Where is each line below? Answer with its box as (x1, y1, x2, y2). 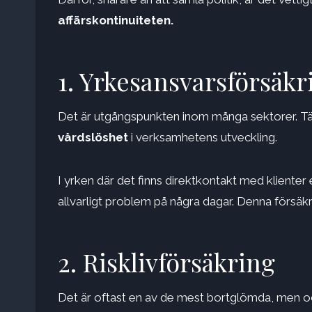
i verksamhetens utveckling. (128, 130, 277, 145)
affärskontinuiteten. (58, 13, 173, 28)
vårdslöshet (58, 130, 128, 145)
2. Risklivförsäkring (58, 245, 275, 279)
